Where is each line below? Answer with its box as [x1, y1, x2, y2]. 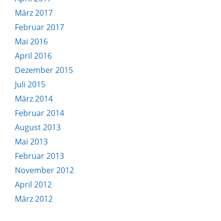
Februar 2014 [15, 108, 64, 118]
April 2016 [15, 50, 52, 61]
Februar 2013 [15, 150, 64, 161]
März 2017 [15, 7, 53, 18]
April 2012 [15, 179, 52, 190]
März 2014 [15, 93, 53, 104]
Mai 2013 [15, 136, 48, 147]
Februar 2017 [15, 22, 64, 33]
